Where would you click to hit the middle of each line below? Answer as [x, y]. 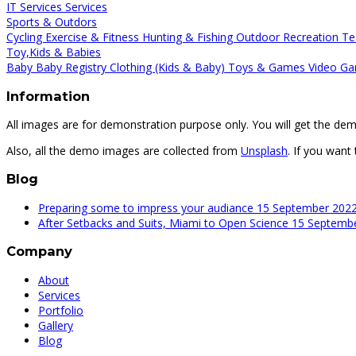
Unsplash [264, 151]
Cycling [26, 37]
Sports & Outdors [52, 22]
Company [39, 252]
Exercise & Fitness [94, 37]
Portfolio [61, 310]
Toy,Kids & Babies [54, 52]
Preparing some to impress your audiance [147, 207]
